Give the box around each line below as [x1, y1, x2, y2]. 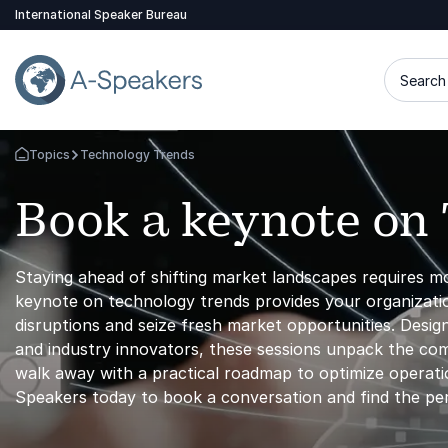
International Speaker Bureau [15, 7, 187, 22]
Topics [29, 147, 70, 162]
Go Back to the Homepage [14, 154, 171, 170]
